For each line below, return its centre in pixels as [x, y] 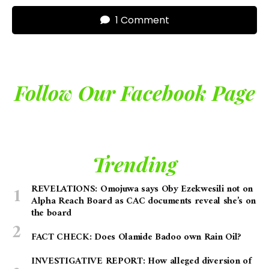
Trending [134, 164]
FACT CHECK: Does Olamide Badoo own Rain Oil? [136, 237]
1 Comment [141, 20]
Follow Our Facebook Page [134, 93]
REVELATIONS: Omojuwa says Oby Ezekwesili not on [142, 189]
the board [52, 213]
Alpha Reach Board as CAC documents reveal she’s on [144, 201]
